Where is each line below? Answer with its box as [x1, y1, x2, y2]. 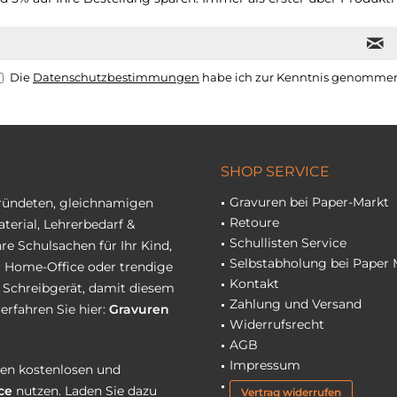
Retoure [230, 214, 279, 230]
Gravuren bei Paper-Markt [230, 194, 389, 210]
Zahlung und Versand [230, 296, 362, 312]
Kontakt [230, 276, 279, 292]
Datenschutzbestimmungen [33, 70, 199, 84]
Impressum [230, 357, 300, 373]
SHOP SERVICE [221, 163, 330, 180]
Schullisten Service [230, 235, 346, 251]
